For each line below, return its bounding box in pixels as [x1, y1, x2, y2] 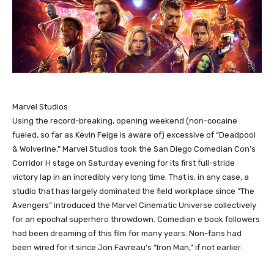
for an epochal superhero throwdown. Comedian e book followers [12, 214, 260, 224]
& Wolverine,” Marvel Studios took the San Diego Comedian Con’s [12, 144, 256, 154]
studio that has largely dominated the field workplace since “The [12, 186, 254, 196]
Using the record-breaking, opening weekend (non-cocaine [12, 116, 237, 125]
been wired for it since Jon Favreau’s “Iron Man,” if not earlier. [12, 242, 242, 252]
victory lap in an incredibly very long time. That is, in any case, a [12, 172, 249, 182]
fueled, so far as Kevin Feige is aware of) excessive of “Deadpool [12, 130, 256, 139]
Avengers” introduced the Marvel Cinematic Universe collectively [12, 200, 256, 210]
